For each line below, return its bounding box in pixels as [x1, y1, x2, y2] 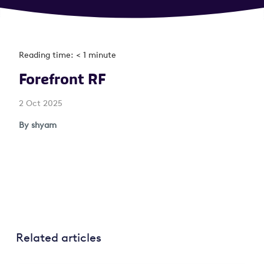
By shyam [19, 120, 57, 130]
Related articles [15, 230, 101, 245]
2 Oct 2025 [19, 98, 62, 108]
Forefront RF [19, 70, 105, 88]
